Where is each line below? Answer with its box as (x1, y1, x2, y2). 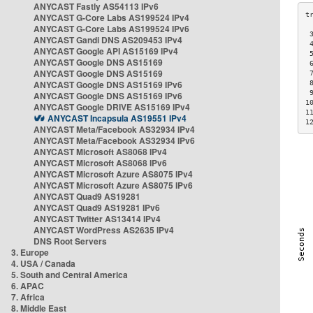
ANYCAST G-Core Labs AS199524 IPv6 (34, 22, 189, 35)
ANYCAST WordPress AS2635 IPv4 (34, 224, 174, 236)
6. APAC (11, 279, 44, 292)
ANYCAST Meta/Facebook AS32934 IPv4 (34, 123, 195, 136)
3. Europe (11, 246, 49, 259)
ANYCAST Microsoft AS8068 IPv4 (34, 145, 167, 158)
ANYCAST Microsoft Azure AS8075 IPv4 (34, 168, 193, 180)
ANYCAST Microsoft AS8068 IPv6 (34, 156, 167, 169)
